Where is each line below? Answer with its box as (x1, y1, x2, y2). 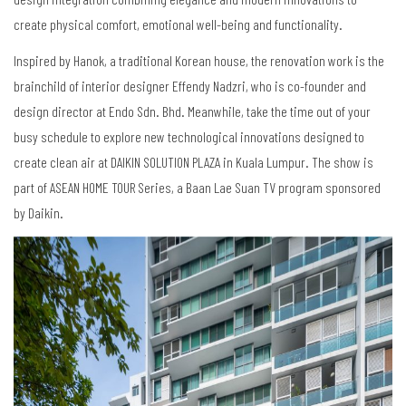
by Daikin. (14, 204, 63, 222)
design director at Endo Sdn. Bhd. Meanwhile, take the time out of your (14, 102, 371, 121)
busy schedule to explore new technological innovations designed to (14, 128, 364, 146)
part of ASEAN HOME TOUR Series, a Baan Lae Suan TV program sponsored (14, 179, 381, 197)
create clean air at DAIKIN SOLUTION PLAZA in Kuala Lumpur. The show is (14, 153, 373, 171)
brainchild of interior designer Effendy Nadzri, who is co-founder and (14, 77, 366, 95)
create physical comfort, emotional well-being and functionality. (14, 15, 343, 34)
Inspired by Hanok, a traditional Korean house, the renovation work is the (14, 52, 384, 70)
